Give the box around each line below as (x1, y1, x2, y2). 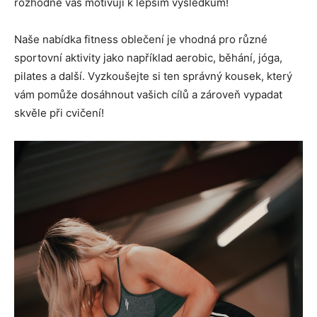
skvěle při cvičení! (14, 105, 104, 120)
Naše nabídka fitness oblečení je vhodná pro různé (14, 32, 267, 46)
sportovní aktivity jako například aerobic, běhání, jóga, (14, 50, 282, 64)
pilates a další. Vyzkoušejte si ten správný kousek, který (14, 69, 292, 83)
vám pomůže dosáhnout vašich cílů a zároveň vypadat (14, 87, 282, 101)
